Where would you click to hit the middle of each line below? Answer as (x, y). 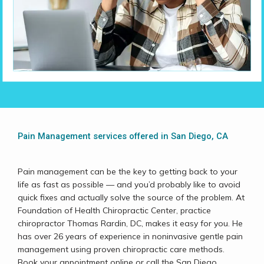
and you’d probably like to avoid (179, 184)
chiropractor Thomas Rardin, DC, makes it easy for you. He (130, 223)
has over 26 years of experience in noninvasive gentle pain (130, 236)
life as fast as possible (62, 184)
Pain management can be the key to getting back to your (128, 171)
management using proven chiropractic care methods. (121, 249)
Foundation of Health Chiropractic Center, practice (114, 210)
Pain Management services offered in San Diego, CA (123, 136)
